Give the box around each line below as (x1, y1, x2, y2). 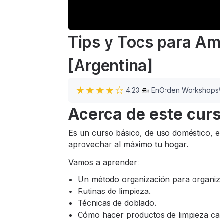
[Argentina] (68, 56, 153, 75)
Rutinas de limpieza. (78, 186, 151, 196)
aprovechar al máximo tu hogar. (68, 139, 188, 149)
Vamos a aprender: (68, 157, 139, 167)
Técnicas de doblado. (78, 198, 156, 208)
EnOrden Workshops (151, 85, 219, 94)
